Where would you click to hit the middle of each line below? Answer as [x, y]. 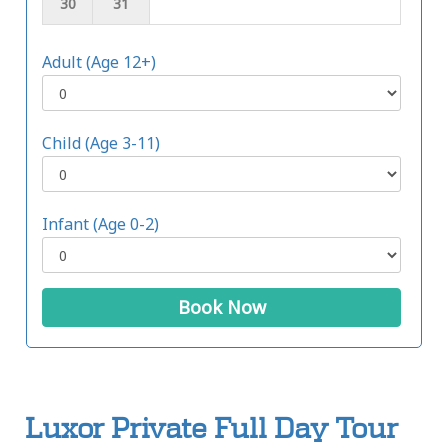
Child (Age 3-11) [101, 143]
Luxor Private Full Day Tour [211, 429]
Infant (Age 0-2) [100, 224]
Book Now [221, 307]
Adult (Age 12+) [99, 62]
